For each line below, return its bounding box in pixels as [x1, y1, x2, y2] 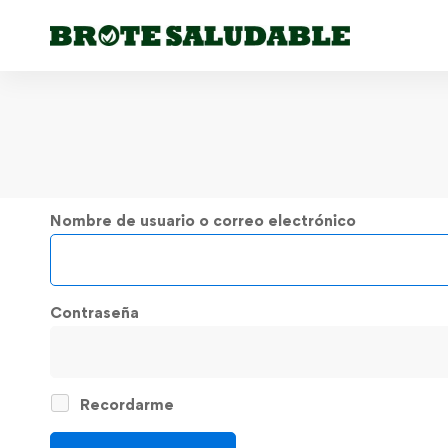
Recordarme [76, 394, 174, 414]
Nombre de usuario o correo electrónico [50, 210, 356, 230]
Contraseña [50, 302, 139, 322]
